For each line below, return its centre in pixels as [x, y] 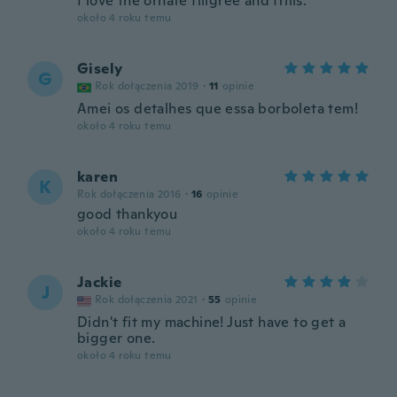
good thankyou [128, 214]
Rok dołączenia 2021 [147, 300]
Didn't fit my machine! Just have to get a [212, 322]
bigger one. [117, 338]
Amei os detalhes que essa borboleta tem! [218, 109]
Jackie [100, 282]
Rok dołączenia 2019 [147, 86]
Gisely [100, 69]
